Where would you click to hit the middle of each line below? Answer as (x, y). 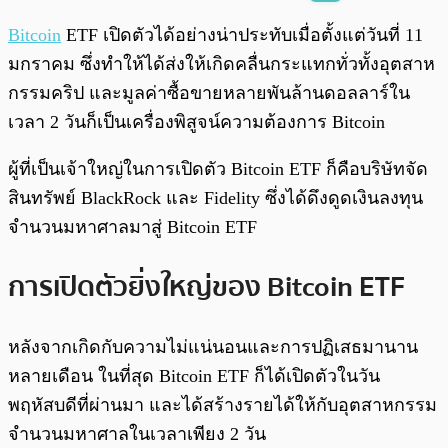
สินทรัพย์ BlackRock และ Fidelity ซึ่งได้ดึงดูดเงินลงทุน (215, 198)
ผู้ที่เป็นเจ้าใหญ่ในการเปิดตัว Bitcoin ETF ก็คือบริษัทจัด (218, 169)
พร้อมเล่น (81, 25)
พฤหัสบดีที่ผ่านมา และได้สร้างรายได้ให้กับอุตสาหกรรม (222, 404)
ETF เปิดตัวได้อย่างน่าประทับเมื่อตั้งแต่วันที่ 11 (242, 35)
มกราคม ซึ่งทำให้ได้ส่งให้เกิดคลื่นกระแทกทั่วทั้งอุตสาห (221, 64)
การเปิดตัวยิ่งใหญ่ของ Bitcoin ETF (206, 286)
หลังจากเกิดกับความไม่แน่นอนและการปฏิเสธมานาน (213, 346)
